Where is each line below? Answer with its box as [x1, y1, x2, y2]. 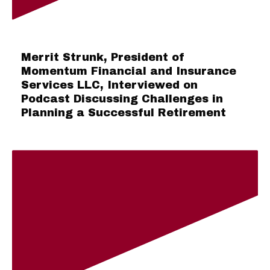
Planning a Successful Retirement [21, 107, 226, 119]
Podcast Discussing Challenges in [21, 93, 223, 105]
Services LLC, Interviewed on [21, 79, 198, 92]
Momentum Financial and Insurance [21, 65, 236, 78]
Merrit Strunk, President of [21, 51, 185, 64]
